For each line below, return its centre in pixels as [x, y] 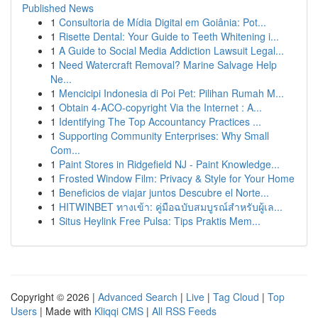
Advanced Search [138, 297]
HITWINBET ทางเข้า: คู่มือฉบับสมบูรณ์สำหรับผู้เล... [171, 207]
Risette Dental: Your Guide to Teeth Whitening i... [169, 36]
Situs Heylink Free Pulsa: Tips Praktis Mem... [160, 221]
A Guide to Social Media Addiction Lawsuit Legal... [171, 50]
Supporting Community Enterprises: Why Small [164, 136]
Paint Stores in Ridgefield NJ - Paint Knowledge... [169, 164]
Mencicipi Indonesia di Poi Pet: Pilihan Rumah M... [171, 93]
